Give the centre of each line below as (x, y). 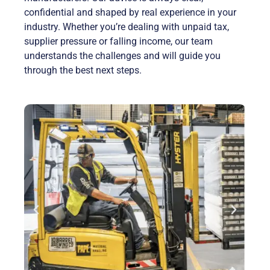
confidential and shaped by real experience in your (130, 12)
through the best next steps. (83, 70)
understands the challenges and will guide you (122, 55)
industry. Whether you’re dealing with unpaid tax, (127, 27)
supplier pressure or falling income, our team (118, 41)
